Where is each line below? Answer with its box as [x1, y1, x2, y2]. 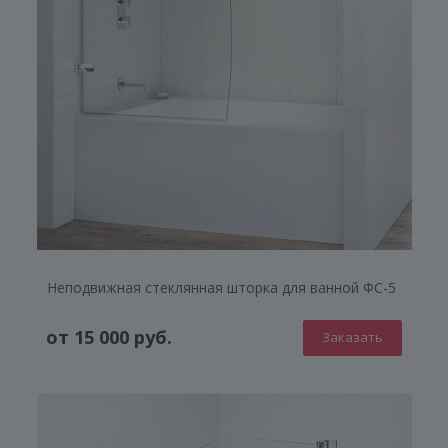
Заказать [322, 327, 383, 346]
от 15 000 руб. [46, 325, 172, 350]
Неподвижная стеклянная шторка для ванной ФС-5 [47, 277, 396, 297]
